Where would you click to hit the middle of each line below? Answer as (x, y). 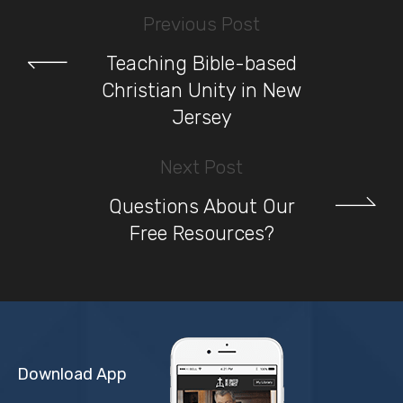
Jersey (201, 118)
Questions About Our (201, 207)
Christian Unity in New (201, 91)
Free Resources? (201, 234)
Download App (72, 375)
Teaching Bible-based (201, 64)
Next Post (201, 167)
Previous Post (201, 24)
